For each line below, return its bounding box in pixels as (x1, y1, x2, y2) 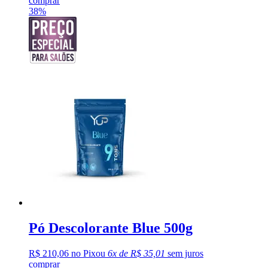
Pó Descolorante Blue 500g (29, 220, 193, 236)
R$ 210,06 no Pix (29, 248, 96, 259)
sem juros (165, 248, 203, 259)
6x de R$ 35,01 (108, 248, 165, 259)
